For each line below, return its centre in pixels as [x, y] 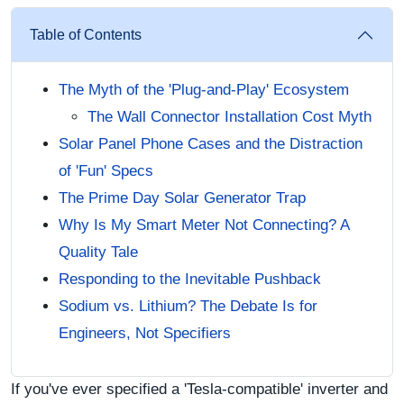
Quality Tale [98, 252]
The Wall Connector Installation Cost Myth [230, 116]
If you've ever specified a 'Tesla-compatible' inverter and [199, 389]
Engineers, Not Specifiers [145, 333]
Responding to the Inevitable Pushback [190, 279]
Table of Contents [86, 34]
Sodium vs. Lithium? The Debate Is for [188, 306]
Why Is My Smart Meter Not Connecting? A [204, 225]
